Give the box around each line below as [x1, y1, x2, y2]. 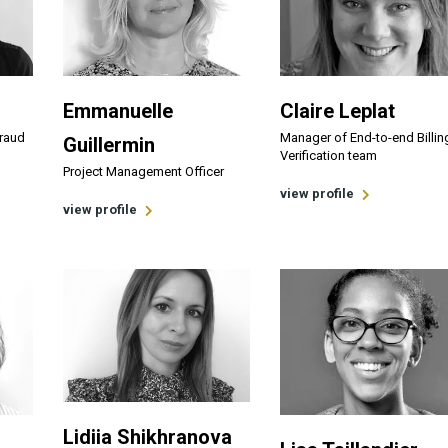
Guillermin [63, 133, 156, 157]
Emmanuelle [63, 99, 174, 123]
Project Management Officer [63, 164, 225, 179]
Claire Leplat [279, 99, 395, 123]
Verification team [279, 148, 377, 163]
